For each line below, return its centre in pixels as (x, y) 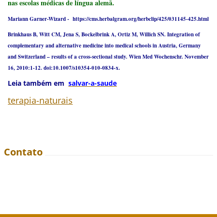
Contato (23, 152)
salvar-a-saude (93, 83)
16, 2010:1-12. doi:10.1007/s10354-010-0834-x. (64, 68)
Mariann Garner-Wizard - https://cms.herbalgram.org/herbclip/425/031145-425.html (108, 19)
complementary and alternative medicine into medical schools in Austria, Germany (105, 46)
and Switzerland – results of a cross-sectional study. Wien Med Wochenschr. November (108, 57)
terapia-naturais (40, 100)
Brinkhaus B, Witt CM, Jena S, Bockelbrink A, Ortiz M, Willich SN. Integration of (104, 35)
